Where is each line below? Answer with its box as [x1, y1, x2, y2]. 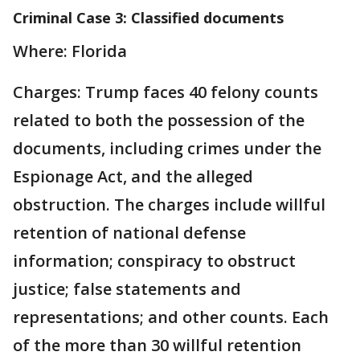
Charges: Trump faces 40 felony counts [13, 80, 318, 103]
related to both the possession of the [13, 108, 305, 131]
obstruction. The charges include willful [13, 193, 325, 215]
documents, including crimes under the [13, 137, 321, 159]
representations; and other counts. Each [13, 305, 329, 328]
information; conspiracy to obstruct [13, 249, 296, 272]
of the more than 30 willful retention [13, 333, 301, 356]
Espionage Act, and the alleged [13, 165, 253, 187]
